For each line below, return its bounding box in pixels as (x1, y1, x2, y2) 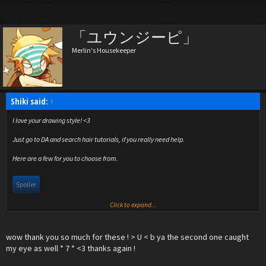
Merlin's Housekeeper (72, 46, 136, 55)
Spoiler (16, 180, 36, 189)
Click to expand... (109, 201, 157, 209)
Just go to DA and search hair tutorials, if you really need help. (12, 135, 185, 144)
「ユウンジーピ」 (71, 28, 198, 47)
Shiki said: (11, 96, 50, 107)
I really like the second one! (12, 206, 89, 215)
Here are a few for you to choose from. (12, 154, 118, 163)
